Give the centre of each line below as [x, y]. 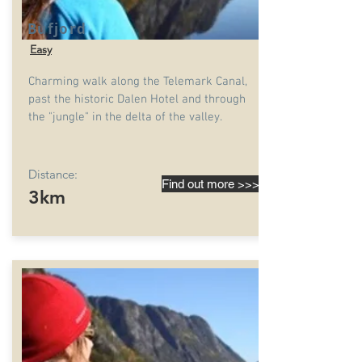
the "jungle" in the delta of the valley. [125, 117]
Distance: [53, 174]
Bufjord [57, 29]
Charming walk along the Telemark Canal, [138, 82]
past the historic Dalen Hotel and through [137, 99]
